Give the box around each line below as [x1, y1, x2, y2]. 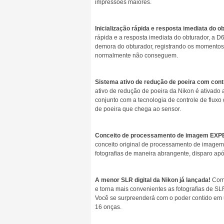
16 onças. [95, 203, 121, 210]
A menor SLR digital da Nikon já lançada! [95, 176, 210, 183]
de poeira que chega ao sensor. [95, 105, 181, 112]
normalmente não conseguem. [95, 52, 178, 59]
